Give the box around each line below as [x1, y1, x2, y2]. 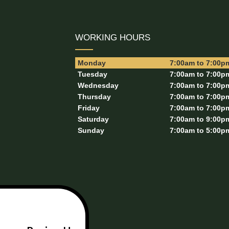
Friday [78, 103, 100, 112]
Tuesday [78, 70, 107, 78]
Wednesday [78, 81, 119, 89]
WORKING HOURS [75, 32, 150, 42]
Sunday [78, 126, 104, 134]
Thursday [78, 92, 111, 101]
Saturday [78, 114, 109, 123]
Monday [78, 58, 106, 67]
